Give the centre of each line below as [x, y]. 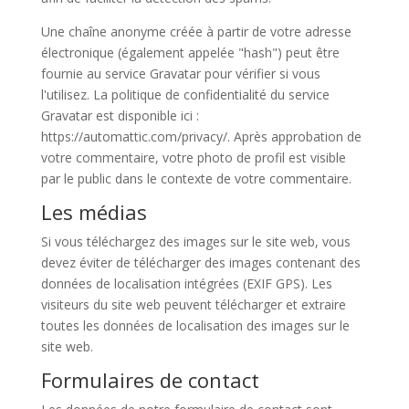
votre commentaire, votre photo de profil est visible [193, 157]
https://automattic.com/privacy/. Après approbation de [201, 136]
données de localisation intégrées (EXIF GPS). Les [186, 283]
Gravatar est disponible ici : [120, 115]
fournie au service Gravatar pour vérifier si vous [180, 73]
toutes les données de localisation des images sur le [195, 325]
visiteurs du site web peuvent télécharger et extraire [193, 304]
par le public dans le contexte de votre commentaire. [196, 178]
